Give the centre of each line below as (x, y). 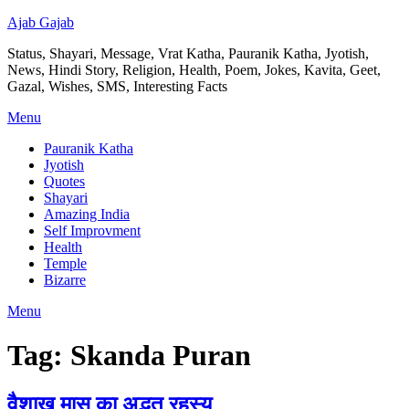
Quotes (64, 181)
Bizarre (65, 280)
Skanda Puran (161, 356)
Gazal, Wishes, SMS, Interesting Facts (117, 86)
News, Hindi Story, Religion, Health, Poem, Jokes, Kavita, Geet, (194, 70)
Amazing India (87, 214)
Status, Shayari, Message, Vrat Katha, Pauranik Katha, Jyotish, (188, 53)
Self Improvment (92, 231)
